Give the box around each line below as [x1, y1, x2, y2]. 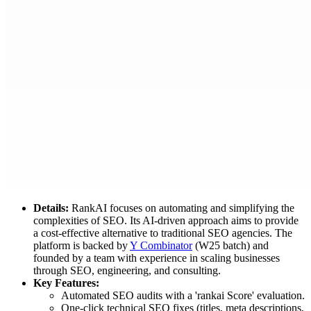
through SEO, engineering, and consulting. [33, 264, 221, 277]
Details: [33, 202, 69, 215]
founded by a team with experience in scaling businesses [33, 252, 280, 264]
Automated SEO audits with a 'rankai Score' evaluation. [61, 289, 305, 302]
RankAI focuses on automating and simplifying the [69, 202, 294, 215]
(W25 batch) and [195, 239, 269, 252]
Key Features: [33, 277, 99, 289]
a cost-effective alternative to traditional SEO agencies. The [33, 227, 292, 239]
